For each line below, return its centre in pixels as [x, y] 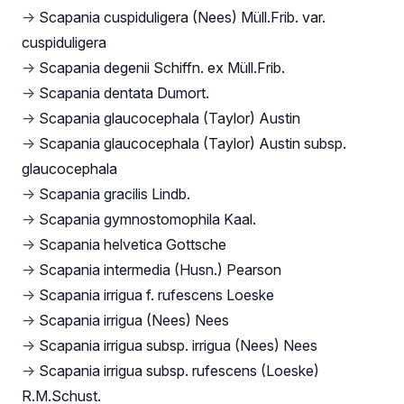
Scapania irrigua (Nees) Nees [134, 321]
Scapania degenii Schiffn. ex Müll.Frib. [162, 68]
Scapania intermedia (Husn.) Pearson [160, 270]
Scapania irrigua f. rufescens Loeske [156, 295]
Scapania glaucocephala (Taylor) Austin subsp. [193, 144]
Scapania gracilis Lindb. [115, 194]
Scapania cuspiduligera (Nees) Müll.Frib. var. [182, 18]
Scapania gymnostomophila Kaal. [147, 220]
